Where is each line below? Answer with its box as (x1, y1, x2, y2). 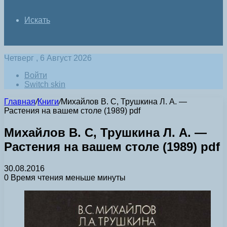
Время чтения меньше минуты (9, 173, 126, 182)
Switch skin (24, 80, 65, 89)
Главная (4, 97, 35, 106)
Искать (24, 16, 50, 24)
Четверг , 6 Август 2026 (4, 54, 92, 62)
